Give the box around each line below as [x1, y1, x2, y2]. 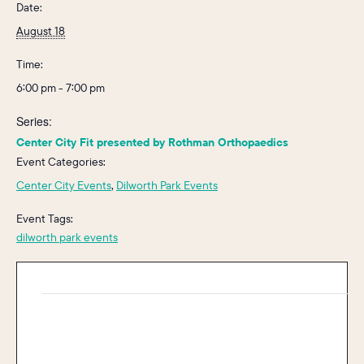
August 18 [16, 23, 65, 38]
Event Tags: [16, 210, 73, 226]
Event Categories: [16, 154, 106, 169]
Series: [16, 112, 52, 129]
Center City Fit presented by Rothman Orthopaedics [16, 134, 288, 149]
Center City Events [16, 177, 111, 193]
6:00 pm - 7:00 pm [16, 80, 105, 95]
